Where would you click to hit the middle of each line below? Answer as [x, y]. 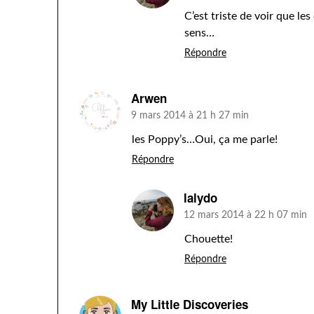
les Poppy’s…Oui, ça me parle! [205, 139]
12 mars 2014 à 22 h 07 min [245, 215]
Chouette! [209, 239]
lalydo [200, 198]
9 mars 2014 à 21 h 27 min [190, 116]
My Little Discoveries [190, 304]
